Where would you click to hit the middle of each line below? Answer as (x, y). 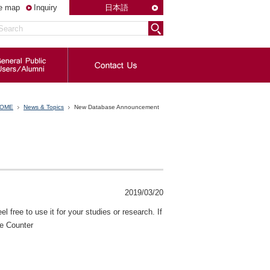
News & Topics (44, 107)
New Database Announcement (117, 107)
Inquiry (46, 8)
